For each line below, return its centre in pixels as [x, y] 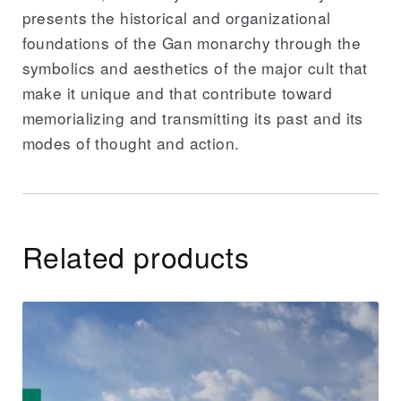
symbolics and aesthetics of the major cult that [195, 67]
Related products [136, 256]
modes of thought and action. [131, 142]
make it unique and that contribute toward [177, 92]
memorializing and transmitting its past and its [192, 117]
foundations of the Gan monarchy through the [192, 42]
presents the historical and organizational [176, 17]
